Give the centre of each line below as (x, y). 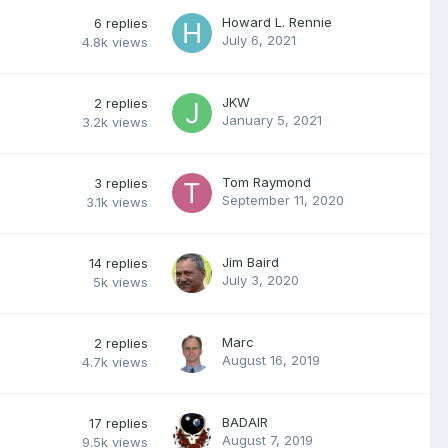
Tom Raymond (266, 181)
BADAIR (245, 421)
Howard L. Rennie (277, 21)
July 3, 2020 (260, 279)
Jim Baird (250, 261)
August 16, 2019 (271, 359)
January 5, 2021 (272, 119)
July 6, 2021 (259, 39)
